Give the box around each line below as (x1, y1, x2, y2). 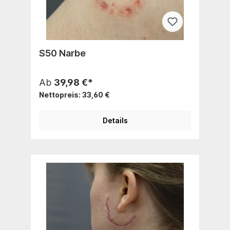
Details (102, 116, 128, 125)
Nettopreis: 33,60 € (39, 90, 110, 99)
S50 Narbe (39, 47, 86, 59)
